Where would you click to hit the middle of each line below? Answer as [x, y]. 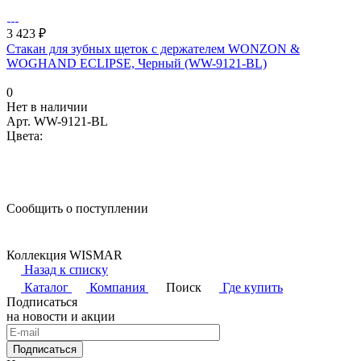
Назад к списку [66, 270]
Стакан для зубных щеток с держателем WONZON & [153, 49]
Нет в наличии [47, 107]
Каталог [46, 288]
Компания [117, 288]
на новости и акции [61, 317]
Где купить [253, 288]
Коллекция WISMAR [64, 255]
